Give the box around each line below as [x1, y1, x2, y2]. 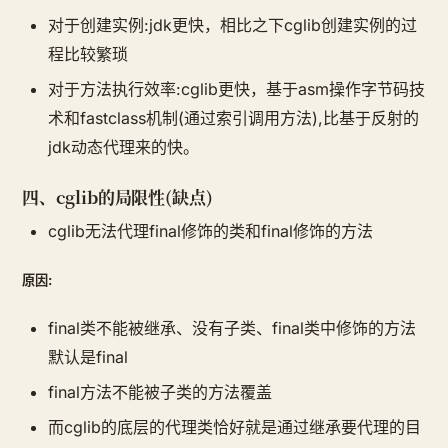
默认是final [48, 347, 128, 368]
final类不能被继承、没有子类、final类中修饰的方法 [48, 318, 416, 339]
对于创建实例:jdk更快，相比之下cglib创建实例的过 [48, 15, 417, 35]
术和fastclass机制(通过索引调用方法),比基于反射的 [48, 108, 419, 128]
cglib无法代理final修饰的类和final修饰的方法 [48, 221, 373, 241]
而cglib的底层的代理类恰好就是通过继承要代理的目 [48, 417, 421, 438]
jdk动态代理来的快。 [48, 137, 199, 157]
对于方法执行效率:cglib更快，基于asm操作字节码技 [48, 79, 425, 99]
